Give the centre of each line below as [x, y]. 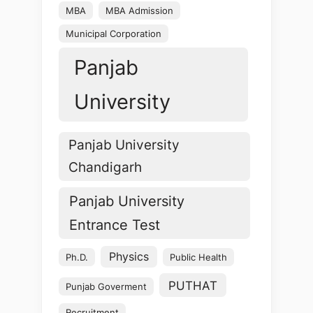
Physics [129, 256]
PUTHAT [193, 285]
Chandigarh [105, 167]
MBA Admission [140, 11]
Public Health [199, 257]
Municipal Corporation [114, 33]
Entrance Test [115, 225]
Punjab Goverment [107, 286]
